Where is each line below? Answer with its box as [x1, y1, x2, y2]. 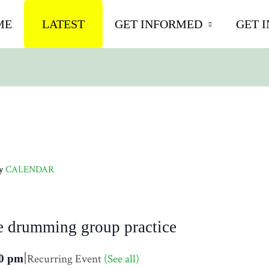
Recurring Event [26, 252, 104, 267]
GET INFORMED [115, 17, 202, 31]
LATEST [42, 17, 85, 31]
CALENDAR [5, 163, 54, 177]
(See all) [103, 252, 139, 267]
